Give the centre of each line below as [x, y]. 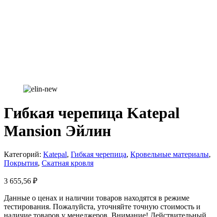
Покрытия [21, 163]
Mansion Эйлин [57, 131]
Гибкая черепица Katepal [92, 113]
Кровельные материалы [170, 155]
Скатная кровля [68, 163]
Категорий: [23, 155]
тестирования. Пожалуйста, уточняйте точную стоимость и [102, 207]
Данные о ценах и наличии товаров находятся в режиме [97, 198]
